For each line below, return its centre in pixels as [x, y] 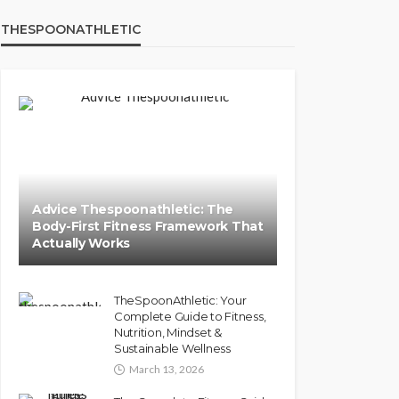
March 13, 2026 [167, 369]
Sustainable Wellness [172, 348]
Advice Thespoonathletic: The [133, 209]
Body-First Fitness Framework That [148, 226]
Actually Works [81, 243]
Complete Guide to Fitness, [190, 316]
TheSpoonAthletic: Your [180, 300]
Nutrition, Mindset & [168, 332]
